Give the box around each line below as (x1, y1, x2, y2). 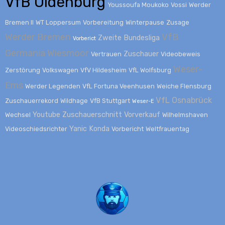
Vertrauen (90, 50, 122, 58)
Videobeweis (160, 50, 200, 58)
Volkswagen (42, 66, 78, 74)
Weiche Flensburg (156, 82, 211, 90)
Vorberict (72, 35, 96, 42)
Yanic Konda (69, 125, 109, 134)
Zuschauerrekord (5, 97, 58, 105)
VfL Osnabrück (155, 95, 212, 105)
